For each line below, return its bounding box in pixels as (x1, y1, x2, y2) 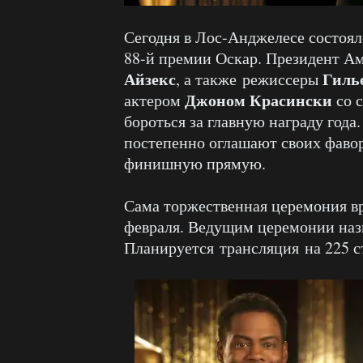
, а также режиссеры (176, 67, 322, 90)
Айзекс (124, 66, 176, 91)
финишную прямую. (124, 152, 266, 174)
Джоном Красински (185, 88, 332, 112)
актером (124, 88, 185, 111)
